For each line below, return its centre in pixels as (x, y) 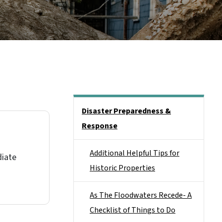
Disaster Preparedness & (126, 111)
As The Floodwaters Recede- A (141, 195)
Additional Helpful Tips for (135, 153)
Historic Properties (122, 168)
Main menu (92, 104)
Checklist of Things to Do (133, 210)
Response (100, 126)
